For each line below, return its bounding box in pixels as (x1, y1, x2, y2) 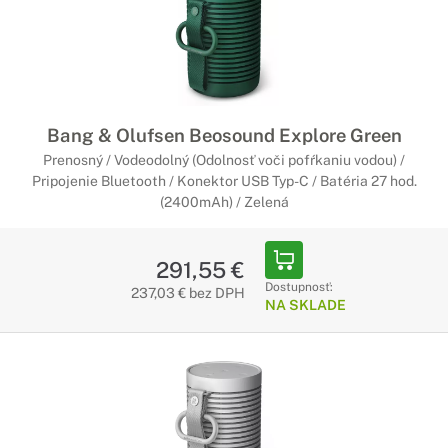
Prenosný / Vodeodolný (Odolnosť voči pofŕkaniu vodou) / (43, 152, 405, 168)
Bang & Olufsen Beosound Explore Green (46, 124, 402, 146)
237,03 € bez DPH (130, 285, 245, 301)
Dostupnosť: (264, 280, 333, 294)
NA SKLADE (264, 297, 346, 313)
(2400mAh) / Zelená (159, 194, 289, 210)
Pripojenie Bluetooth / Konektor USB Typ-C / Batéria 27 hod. (31, 173, 417, 189)
